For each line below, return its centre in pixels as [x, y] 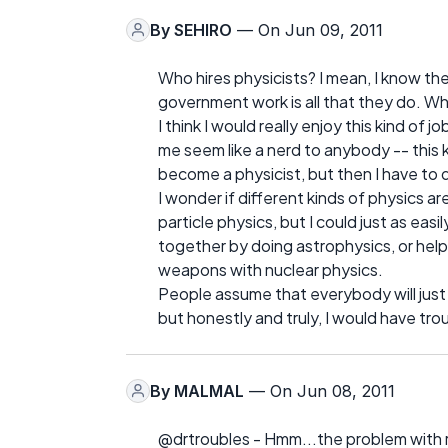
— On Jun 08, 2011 [319, 390]
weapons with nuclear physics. [270, 269]
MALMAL [209, 390]
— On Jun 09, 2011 [307, 29]
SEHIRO [203, 29]
